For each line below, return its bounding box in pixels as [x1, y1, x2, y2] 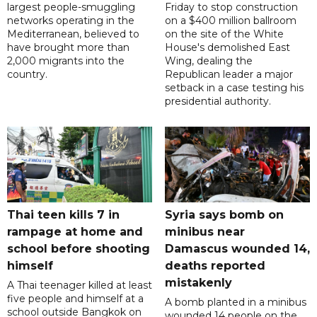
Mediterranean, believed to [7, 28, 139, 41]
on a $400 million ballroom [164, 14, 296, 28]
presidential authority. [164, 95, 271, 108]
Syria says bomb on [164, 208, 284, 222]
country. [7, 68, 47, 81]
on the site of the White [164, 28, 284, 41]
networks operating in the [7, 14, 134, 28]
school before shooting [7, 242, 150, 256]
